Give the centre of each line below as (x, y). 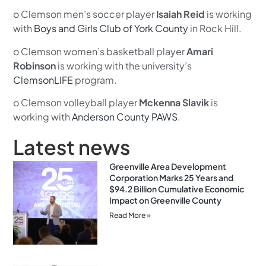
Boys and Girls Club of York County (112, 28)
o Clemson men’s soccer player (85, 14)
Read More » (130, 215)
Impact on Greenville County (165, 200)
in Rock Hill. (216, 28)
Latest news (72, 147)
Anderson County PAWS (125, 117)
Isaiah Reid (182, 14)
